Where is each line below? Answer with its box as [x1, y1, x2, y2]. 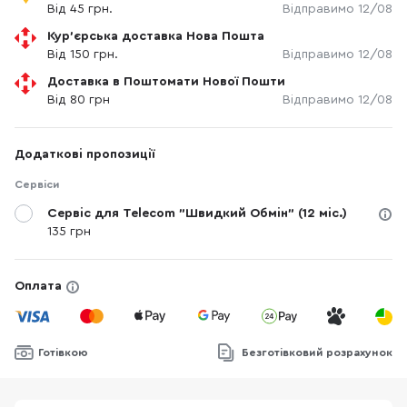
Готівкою [38, 347, 88, 359]
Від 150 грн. [47, 48, 118, 62]
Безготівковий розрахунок [242, 347, 392, 359]
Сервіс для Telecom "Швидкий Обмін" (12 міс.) [47, 207, 347, 221]
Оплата [15, 280, 62, 293]
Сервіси [15, 179, 60, 191]
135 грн [47, 225, 91, 239]
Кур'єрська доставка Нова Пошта [47, 30, 264, 44]
